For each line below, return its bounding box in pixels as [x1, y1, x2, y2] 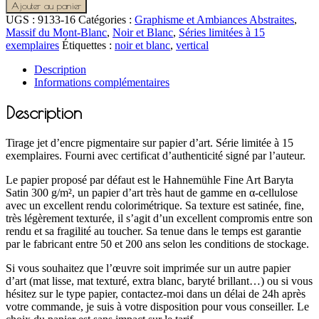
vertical [176, 38, 209, 51]
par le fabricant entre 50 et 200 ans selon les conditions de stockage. [6, 238, 309, 251]
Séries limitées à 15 [179, 26, 265, 38]
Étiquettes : [62, 38, 115, 51]
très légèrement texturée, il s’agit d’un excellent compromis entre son [6, 212, 313, 225]
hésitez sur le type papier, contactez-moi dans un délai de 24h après [6, 288, 305, 300]
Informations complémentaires [34, 75, 169, 88]
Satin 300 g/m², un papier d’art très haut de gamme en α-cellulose [6, 187, 298, 199]
